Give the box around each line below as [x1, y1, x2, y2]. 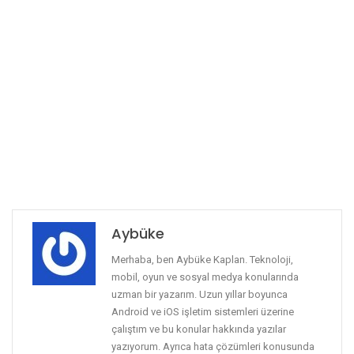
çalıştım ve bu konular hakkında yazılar [111, 322, 286, 335]
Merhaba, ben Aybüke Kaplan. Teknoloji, [111, 253, 293, 265]
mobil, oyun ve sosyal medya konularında [111, 270, 299, 283]
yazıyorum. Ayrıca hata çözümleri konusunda [111, 340, 314, 352]
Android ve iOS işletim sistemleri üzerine [111, 305, 294, 318]
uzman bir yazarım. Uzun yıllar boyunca [111, 288, 288, 300]
